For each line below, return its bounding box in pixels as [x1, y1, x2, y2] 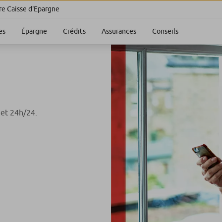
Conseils [152, 27, 178, 35]
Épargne [21, 27, 47, 35]
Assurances [102, 27, 136, 35]
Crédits [63, 27, 86, 35]
